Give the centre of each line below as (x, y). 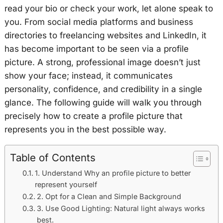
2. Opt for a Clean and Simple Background (109, 197)
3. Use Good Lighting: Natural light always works (121, 209)
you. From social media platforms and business (99, 22)
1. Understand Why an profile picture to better (113, 173)
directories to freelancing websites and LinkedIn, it (105, 35)
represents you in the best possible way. (85, 129)
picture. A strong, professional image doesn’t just (102, 62)
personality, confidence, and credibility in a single (103, 89)
